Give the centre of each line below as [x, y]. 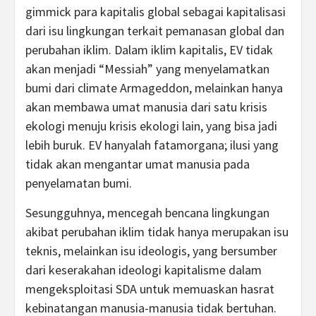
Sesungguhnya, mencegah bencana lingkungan [147, 213]
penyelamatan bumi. [79, 183]
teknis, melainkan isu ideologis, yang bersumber [151, 251]
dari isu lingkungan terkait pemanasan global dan [155, 31]
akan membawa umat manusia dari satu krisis [146, 107]
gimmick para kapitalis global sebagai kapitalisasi [156, 12]
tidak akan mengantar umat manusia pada [138, 164]
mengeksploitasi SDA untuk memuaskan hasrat [150, 289]
